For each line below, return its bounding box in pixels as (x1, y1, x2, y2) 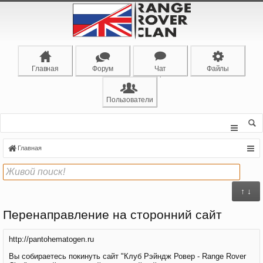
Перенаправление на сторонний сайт (3, 208, 222, 222)
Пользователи (106, 96, 153, 104)
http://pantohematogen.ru (9, 235, 94, 244)
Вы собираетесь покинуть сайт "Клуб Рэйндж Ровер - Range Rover (9, 252, 246, 261)
